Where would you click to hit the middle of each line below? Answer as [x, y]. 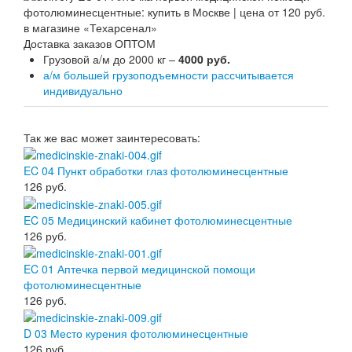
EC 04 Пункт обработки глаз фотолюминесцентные [156, 171]
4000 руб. [204, 59]
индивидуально [83, 90]
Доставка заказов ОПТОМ [90, 43]
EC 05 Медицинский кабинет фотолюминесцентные [158, 220]
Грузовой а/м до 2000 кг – [111, 59]
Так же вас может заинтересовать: [112, 137]
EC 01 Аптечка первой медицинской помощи [139, 268]
